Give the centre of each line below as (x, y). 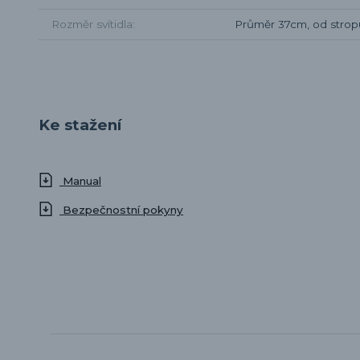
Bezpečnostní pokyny (121, 210)
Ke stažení (80, 125)
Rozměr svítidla (92, 25)
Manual (80, 181)
